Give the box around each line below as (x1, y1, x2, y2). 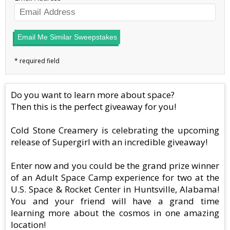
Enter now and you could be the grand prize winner (11, 160, 219, 172)
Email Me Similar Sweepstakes (17, 33, 117, 42)
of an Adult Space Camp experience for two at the (11, 171, 219, 184)
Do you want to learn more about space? (11, 89, 175, 101)
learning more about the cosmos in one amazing (11, 207, 219, 219)
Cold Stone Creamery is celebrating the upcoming (11, 124, 219, 137)
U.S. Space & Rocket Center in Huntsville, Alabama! (11, 183, 219, 196)
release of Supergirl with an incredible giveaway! (11, 136, 207, 148)
